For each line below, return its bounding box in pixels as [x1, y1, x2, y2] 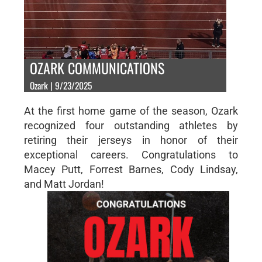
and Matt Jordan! [23, 177, 104, 190]
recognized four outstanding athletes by [23, 119, 239, 132]
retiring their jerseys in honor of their [23, 133, 239, 146]
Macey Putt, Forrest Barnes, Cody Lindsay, [23, 163, 239, 175]
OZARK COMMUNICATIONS [29, 57, 164, 78]
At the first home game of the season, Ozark [23, 104, 239, 117]
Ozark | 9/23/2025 [29, 78, 92, 92]
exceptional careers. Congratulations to [23, 148, 239, 161]
